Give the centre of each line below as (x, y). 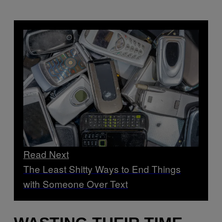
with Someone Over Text (76, 184)
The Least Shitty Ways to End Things (102, 169)
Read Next (46, 154)
